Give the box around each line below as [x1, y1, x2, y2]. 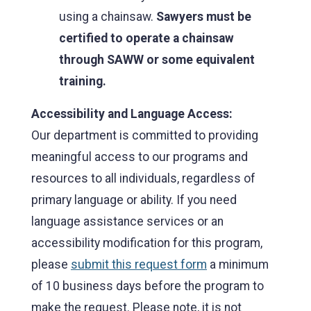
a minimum [207, 257, 269, 271]
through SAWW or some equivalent [59, 52, 255, 67]
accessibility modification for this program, [31, 235, 262, 250]
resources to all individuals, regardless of [31, 171, 255, 185]
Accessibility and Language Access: [31, 106, 233, 121]
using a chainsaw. [59, 9, 156, 24]
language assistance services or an [31, 214, 224, 228]
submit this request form [71, 257, 207, 271]
